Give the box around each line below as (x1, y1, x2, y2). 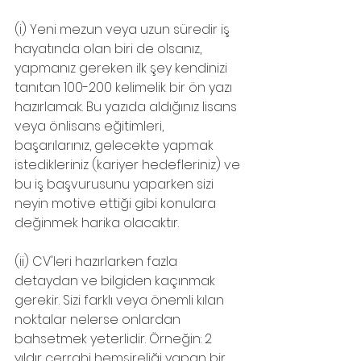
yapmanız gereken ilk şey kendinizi (15, 59, 230, 78)
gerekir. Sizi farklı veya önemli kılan (15, 291, 227, 310)
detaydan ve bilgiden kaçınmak (15, 272, 218, 291)
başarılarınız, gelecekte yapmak (15, 136, 217, 156)
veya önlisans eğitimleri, (15, 117, 167, 136)
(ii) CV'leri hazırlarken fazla (15, 252, 180, 272)
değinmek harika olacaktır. (15, 214, 179, 233)
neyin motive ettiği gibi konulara (15, 194, 219, 214)
